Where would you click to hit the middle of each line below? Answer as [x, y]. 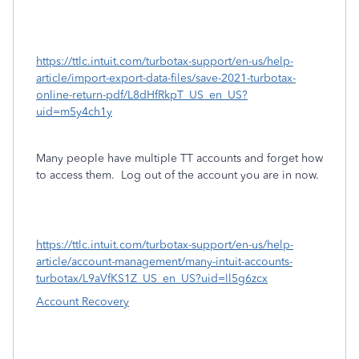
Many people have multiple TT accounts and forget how [179, 158]
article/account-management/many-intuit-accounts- [164, 262]
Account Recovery [83, 302]
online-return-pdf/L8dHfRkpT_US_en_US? [142, 95]
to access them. [75, 175]
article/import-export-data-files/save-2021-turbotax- [166, 78]
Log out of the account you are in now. [217, 175]
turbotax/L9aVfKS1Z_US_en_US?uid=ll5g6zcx [152, 278]
